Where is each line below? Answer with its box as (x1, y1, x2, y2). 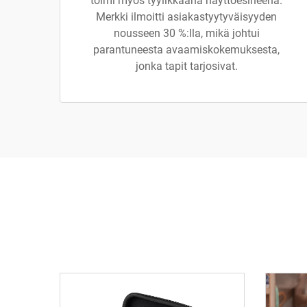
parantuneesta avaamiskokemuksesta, (93, 43, 280, 56)
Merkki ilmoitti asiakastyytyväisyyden (96, 10, 277, 23)
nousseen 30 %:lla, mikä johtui (113, 27, 260, 40)
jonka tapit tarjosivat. (135, 60, 238, 73)
